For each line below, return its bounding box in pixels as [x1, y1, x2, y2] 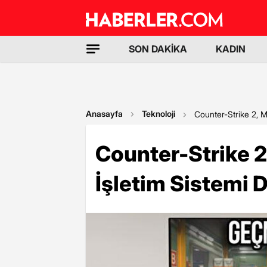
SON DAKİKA [129, 43, 187, 55]
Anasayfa [86, 108, 123, 119]
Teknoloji [142, 108, 175, 119]
